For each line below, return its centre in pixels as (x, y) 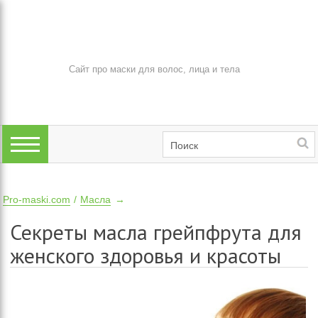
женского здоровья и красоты (146, 255)
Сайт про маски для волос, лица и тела (155, 69)
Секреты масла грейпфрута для (156, 232)
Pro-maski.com (37, 199)
